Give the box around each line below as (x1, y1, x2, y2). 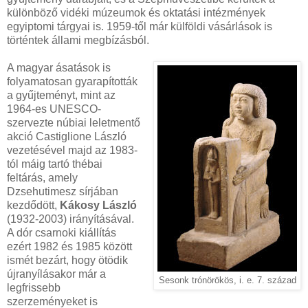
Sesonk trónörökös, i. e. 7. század (158, 276, 296, 286)
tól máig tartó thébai (7, 158, 102, 170)
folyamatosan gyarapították (7, 76, 137, 88)
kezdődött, (7, 199, 60, 212)
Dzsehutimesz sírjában (7, 186, 118, 198)
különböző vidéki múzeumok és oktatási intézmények (7, 7, 265, 19)
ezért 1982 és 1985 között (7, 241, 132, 253)
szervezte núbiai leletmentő (7, 117, 140, 129)
